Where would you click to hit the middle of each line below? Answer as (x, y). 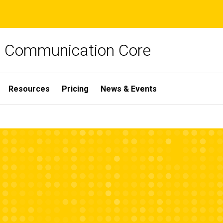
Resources (29, 89)
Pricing (75, 89)
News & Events (129, 89)
